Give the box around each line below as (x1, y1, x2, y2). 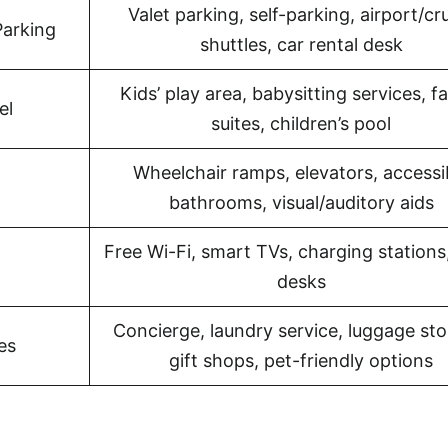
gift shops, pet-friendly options (169, 350, 433, 371)
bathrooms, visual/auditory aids (168, 192, 434, 213)
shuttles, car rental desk (199, 34, 403, 55)
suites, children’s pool (211, 113, 391, 134)
